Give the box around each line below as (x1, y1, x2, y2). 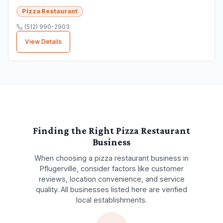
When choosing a (34, 153, 95, 162)
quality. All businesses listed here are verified (36, 185, 187, 194)
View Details (25, 38, 62, 46)
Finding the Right (33, 125, 116, 136)
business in (149, 153, 189, 162)
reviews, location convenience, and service (38, 174, 185, 183)
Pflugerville (39, 164, 77, 173)
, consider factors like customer (76, 164, 184, 173)
